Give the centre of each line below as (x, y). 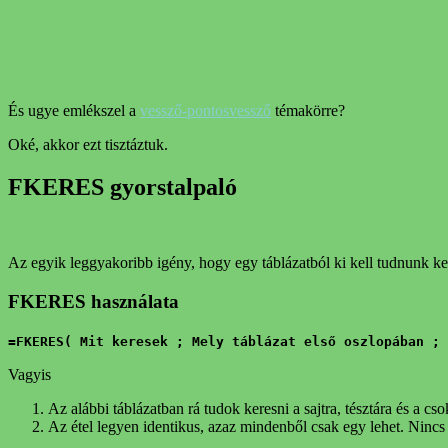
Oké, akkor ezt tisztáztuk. (88, 144)
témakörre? (308, 110)
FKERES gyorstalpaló (122, 186)
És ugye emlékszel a (74, 110)
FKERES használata (93, 302)
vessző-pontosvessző (205, 110)
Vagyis (29, 374)
